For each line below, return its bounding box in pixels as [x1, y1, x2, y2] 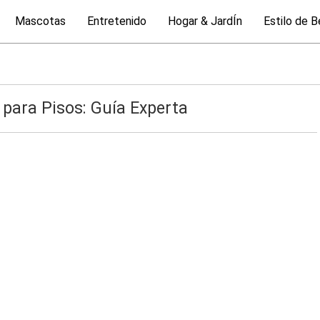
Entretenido [87, 14, 146, 28]
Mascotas [15, 14, 66, 28]
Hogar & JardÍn [168, 14, 242, 28]
